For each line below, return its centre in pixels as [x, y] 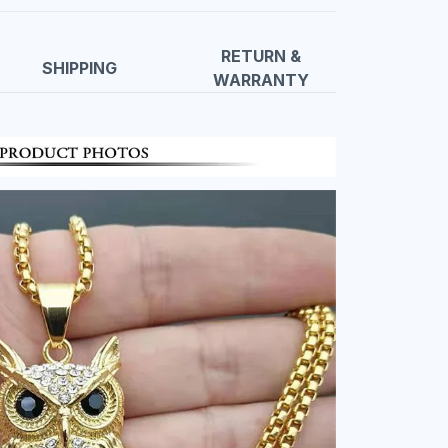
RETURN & [261, 56]
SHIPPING [80, 68]
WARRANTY [261, 80]
